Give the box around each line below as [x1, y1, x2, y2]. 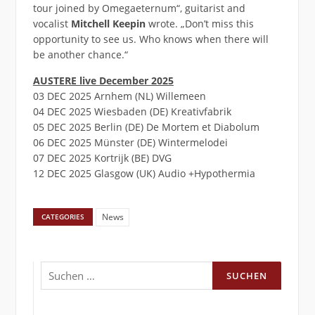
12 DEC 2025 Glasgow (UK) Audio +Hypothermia [32, 166, 255, 180]
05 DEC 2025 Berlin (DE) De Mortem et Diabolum [32, 120, 259, 134]
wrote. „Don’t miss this [145, 16, 254, 30]
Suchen [39, 258, 75, 272]
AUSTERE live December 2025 [32, 73, 174, 87]
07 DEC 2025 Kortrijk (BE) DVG [32, 150, 172, 165]
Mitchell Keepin [70, 16, 146, 30]
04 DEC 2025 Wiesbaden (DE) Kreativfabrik [32, 104, 231, 118]
